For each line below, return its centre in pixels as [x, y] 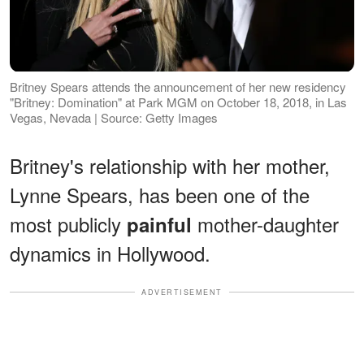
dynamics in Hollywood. [110, 253]
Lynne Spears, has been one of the [160, 194]
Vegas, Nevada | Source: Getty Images [114, 117]
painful [162, 224]
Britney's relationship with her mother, [170, 165]
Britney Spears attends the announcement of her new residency [178, 86]
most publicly [68, 223]
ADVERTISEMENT [182, 292]
